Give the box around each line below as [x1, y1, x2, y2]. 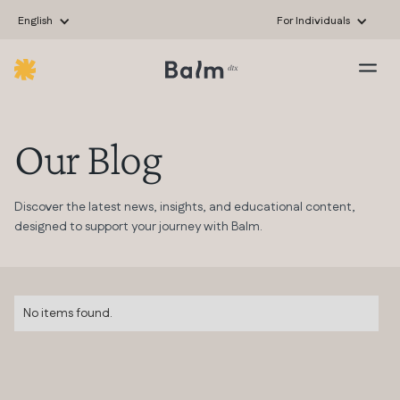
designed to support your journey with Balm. [14, 218, 262, 236]
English [18, 13, 53, 29]
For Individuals [277, 13, 350, 29]
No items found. [23, 304, 112, 322]
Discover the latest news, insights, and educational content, [14, 198, 355, 216]
